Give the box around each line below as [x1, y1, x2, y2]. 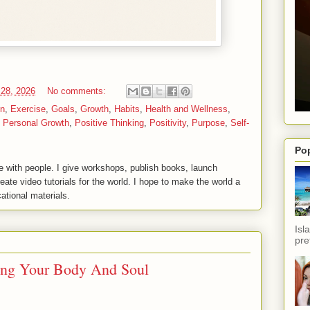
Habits [114, 104, 140, 115]
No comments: [47, 85, 109, 96]
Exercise [10, 104, 46, 115]
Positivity [149, 118, 186, 129]
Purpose [192, 118, 225, 129]
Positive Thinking [75, 118, 144, 129]
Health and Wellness [145, 104, 228, 115]
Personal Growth [3, 118, 69, 129]
